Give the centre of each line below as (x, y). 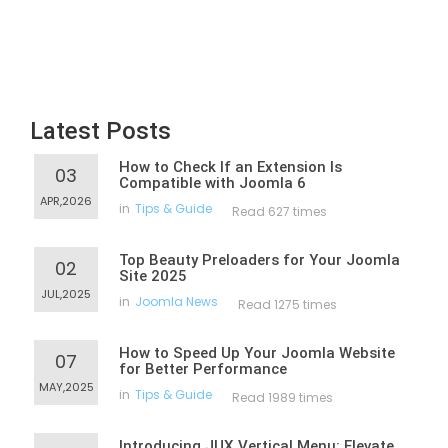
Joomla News (176, 301)
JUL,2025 (66, 294)
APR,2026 (66, 201)
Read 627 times (279, 211)
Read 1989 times (282, 397)
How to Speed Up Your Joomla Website (257, 353)
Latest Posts (100, 131)
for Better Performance (203, 369)
